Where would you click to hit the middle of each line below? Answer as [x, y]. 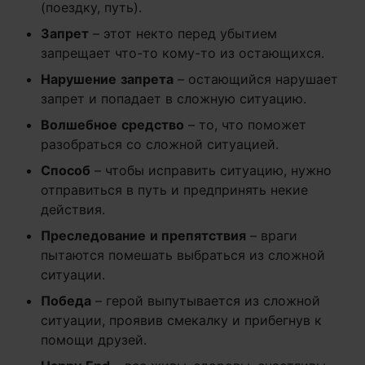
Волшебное [79, 125]
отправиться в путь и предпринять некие [174, 190]
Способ [66, 170]
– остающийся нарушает [256, 79]
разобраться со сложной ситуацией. [160, 144]
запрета [147, 79]
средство [153, 125]
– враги [272, 235]
